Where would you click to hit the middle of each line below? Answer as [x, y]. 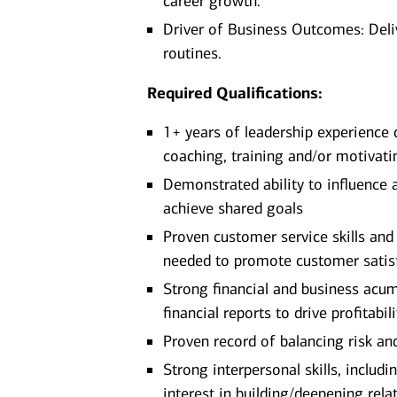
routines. [193, 53]
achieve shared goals [234, 208]
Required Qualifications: [235, 93]
